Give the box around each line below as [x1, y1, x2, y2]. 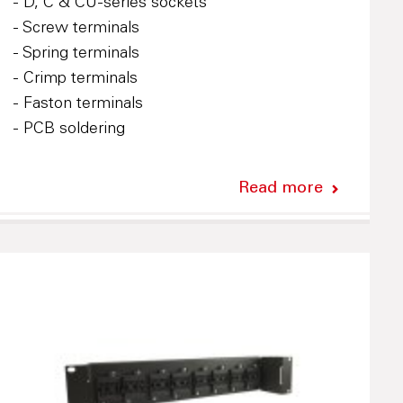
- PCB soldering [12, 121, 125, 138]
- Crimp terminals [12, 70, 138, 87]
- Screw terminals [12, 20, 139, 37]
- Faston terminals [12, 95, 143, 112]
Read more [237, 180, 323, 197]
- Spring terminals [12, 45, 139, 62]
